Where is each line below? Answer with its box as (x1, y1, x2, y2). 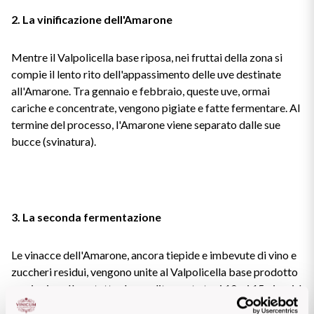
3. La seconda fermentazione (11, 210, 161, 224)
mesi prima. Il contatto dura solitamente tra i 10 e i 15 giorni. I (11, 282, 302, 295)
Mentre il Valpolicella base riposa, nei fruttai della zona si (11, 50, 282, 64)
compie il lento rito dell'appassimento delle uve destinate (11, 67, 281, 81)
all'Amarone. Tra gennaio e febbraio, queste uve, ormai (11, 84, 270, 97)
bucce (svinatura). (11, 135, 96, 148)
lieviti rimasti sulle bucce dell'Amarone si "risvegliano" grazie (11, 299, 301, 312)
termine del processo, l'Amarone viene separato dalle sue (11, 118, 280, 131)
